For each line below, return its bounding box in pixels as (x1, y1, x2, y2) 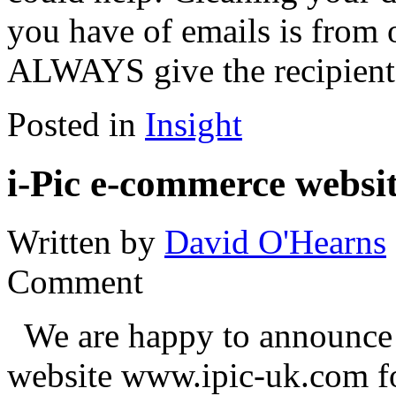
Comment (7, 263, 143, 301)
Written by (7, 223, 164, 262)
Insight (145, 104, 242, 143)
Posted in (7, 104, 145, 143)
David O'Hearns (164, 223, 386, 262)
